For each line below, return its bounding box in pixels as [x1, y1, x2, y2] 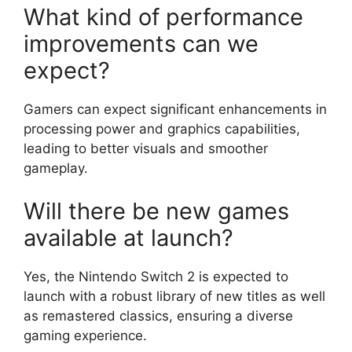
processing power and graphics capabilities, [24, 120, 300, 137]
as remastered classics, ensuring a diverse [24, 308, 293, 324]
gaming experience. [24, 328, 147, 343]
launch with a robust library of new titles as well [24, 288, 325, 304]
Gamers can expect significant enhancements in [24, 101, 327, 117]
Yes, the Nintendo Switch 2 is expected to [24, 269, 288, 284]
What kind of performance [24, 2, 303, 31]
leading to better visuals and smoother [24, 140, 268, 156]
